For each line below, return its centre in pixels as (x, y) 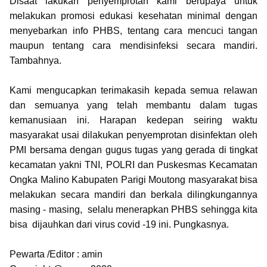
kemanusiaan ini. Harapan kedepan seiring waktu (133, 120)
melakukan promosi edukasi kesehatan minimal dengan (133, 16)
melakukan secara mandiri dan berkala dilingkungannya (133, 195)
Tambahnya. (35, 60)
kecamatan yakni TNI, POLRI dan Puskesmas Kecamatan (133, 165)
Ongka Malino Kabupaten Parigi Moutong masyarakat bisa (133, 180)
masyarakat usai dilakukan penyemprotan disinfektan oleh (133, 135)
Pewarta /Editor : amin (56, 254)
